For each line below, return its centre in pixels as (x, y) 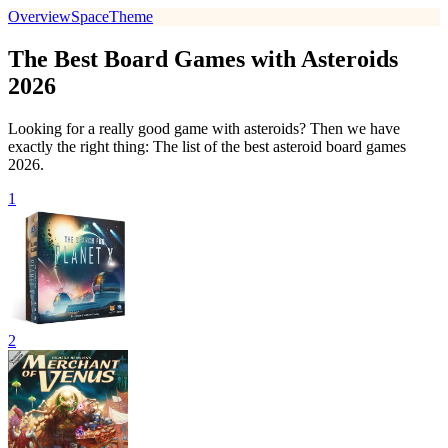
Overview (39, 16)
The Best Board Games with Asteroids (203, 58)
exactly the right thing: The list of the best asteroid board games (207, 146)
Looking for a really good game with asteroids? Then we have (204, 128)
